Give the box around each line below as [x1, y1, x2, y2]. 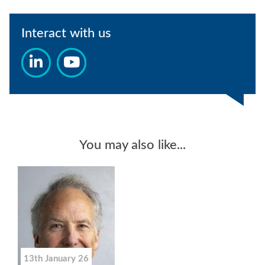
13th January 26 [24, 254, 89, 263]
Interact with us [21, 26, 111, 40]
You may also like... [79, 138, 186, 152]
